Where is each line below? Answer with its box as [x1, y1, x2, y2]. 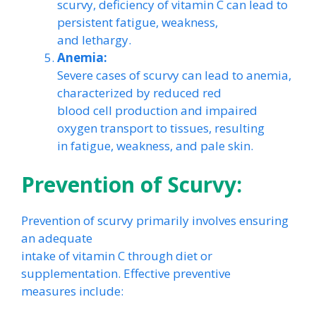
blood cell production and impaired [57, 102, 257, 119]
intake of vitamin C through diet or [21, 248, 212, 264]
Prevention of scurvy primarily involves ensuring [21, 212, 288, 229]
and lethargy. [57, 31, 131, 48]
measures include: [21, 283, 123, 299]
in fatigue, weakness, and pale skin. [57, 137, 253, 154]
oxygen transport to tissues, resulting [57, 119, 265, 136]
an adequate [21, 230, 92, 246]
